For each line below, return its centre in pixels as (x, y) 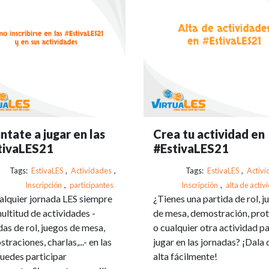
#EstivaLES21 (191, 148)
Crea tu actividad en (209, 134)
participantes (92, 185)
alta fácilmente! (185, 256)
